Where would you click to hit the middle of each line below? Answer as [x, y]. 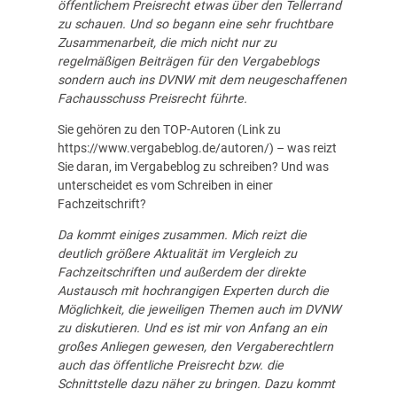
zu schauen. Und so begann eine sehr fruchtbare [195, 23]
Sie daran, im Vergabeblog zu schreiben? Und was [193, 166]
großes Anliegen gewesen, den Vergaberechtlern [195, 346]
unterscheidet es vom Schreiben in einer [165, 185]
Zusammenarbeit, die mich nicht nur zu [167, 42]
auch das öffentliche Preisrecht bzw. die [170, 365]
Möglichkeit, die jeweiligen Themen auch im [181, 309]
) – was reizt [303, 148]
